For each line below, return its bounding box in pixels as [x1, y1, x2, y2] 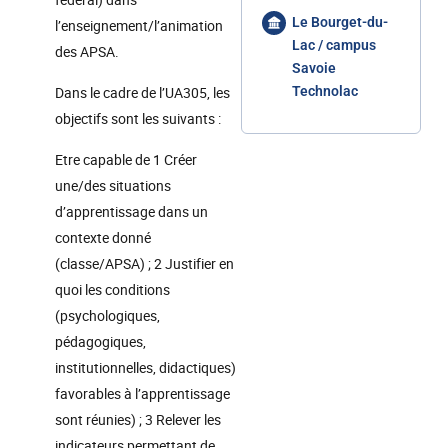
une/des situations [55, 176, 171, 195]
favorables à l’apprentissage [55, 384, 230, 403]
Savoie [292, 60, 336, 76]
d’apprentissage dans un [55, 202, 208, 221]
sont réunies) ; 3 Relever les [55, 410, 221, 429]
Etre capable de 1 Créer [55, 150, 197, 169]
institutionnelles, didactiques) [55, 358, 236, 377]
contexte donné [55, 228, 151, 247]
